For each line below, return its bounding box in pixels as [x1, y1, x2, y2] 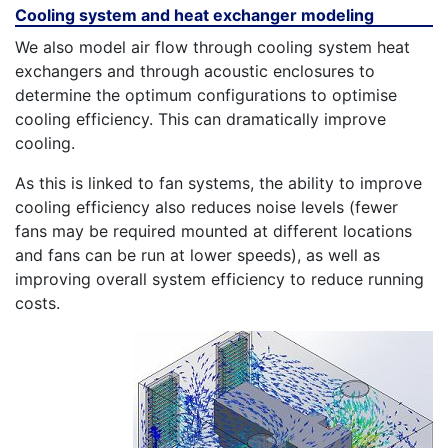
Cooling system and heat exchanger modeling [15, 4, 374, 25]
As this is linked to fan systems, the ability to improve [15, 172, 422, 193]
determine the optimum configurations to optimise [15, 84, 397, 105]
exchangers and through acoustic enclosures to [15, 60, 375, 81]
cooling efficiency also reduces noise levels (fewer [15, 196, 398, 217]
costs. [15, 292, 60, 313]
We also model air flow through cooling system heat [15, 36, 410, 57]
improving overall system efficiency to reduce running [15, 268, 424, 289]
